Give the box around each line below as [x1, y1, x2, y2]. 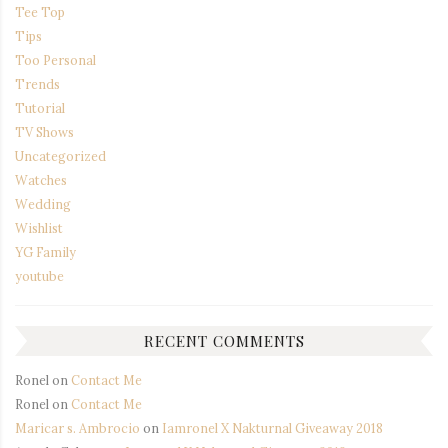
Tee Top [15, 3, 65, 20]
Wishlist [15, 219, 63, 236]
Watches [15, 171, 67, 188]
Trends [15, 75, 60, 92]
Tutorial [15, 99, 65, 116]
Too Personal [15, 51, 96, 68]
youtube [15, 267, 64, 284]
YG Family [15, 243, 76, 260]
